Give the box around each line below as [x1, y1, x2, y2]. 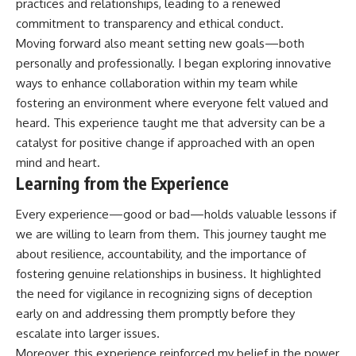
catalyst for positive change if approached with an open [16, 134, 315, 150]
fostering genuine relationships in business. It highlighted [16, 266, 321, 282]
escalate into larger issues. [16, 326, 160, 342]
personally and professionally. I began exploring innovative [16, 55, 331, 71]
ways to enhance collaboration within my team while [16, 75, 298, 91]
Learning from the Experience [16, 172, 229, 194]
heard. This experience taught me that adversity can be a [16, 114, 325, 130]
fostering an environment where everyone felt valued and [16, 95, 328, 110]
